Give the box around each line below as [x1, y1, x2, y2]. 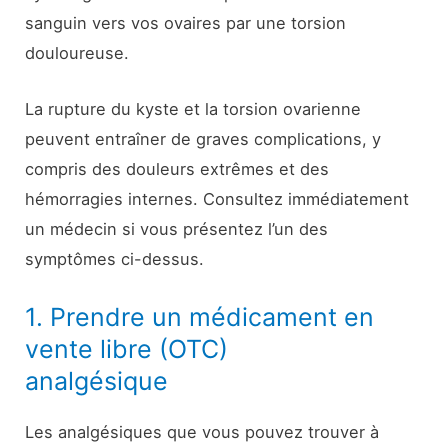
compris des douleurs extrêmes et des [25, 159, 330, 180]
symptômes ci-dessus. [25, 249, 205, 270]
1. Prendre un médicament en [25, 301, 375, 332]
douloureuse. [25, 43, 130, 64]
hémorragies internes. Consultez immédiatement [25, 189, 410, 210]
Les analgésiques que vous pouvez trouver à [25, 421, 380, 442]
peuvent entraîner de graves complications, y [25, 129, 382, 150]
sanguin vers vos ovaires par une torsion [25, 13, 347, 34]
